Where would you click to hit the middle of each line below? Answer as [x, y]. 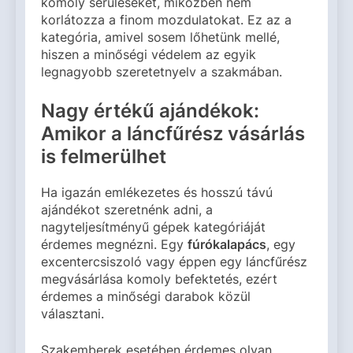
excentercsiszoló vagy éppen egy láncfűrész [174, 261]
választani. [72, 313]
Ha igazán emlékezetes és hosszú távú [157, 192]
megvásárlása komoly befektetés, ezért [159, 279]
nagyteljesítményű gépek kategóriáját [153, 227]
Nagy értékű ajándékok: [150, 111]
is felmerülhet [104, 157]
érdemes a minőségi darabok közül [146, 296]
